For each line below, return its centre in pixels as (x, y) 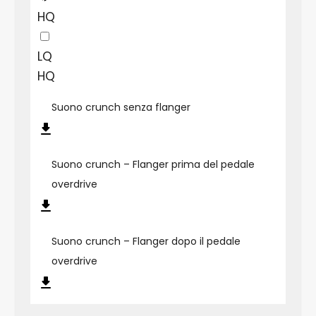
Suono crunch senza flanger (121, 107)
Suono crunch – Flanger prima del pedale (153, 164)
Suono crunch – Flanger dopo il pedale (146, 241)
